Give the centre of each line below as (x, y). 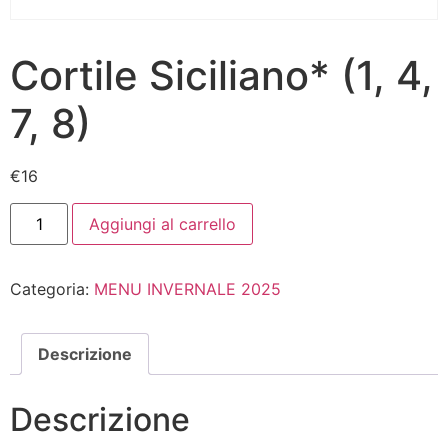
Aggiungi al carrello (163, 223)
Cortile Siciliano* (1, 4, (221, 76)
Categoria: (52, 288)
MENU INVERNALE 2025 (187, 288)
